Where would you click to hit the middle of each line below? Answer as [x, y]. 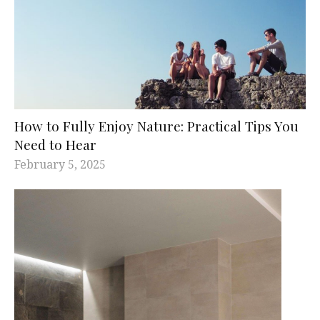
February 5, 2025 [60, 164]
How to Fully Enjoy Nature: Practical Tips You [156, 125]
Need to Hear [55, 144]
